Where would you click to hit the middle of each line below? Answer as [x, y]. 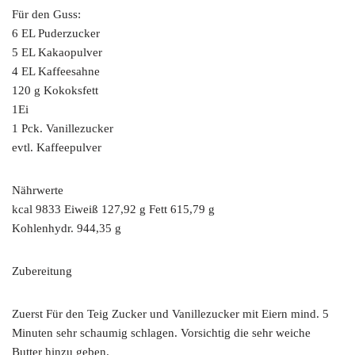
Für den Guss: [46, 14]
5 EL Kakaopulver [57, 52]
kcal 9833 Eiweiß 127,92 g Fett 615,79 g [113, 209]
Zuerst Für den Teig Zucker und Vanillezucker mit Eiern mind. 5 [170, 314]
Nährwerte [38, 190]
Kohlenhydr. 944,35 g [67, 228]
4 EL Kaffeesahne [56, 71]
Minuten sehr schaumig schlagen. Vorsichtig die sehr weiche [161, 333]
